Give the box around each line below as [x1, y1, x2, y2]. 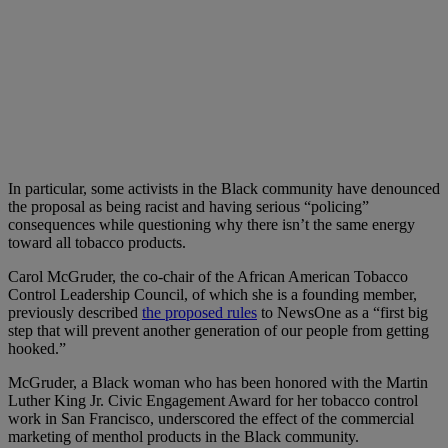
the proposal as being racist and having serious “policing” [8, 197, 369, 215]
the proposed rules [142, 303, 257, 321]
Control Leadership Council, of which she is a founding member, [8, 285, 417, 303]
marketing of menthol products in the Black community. [8, 427, 359, 445]
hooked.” [8, 339, 66, 357]
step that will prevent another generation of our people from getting [8, 321, 429, 339]
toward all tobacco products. [8, 233, 186, 251]
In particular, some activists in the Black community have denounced [8, 179, 440, 197]
